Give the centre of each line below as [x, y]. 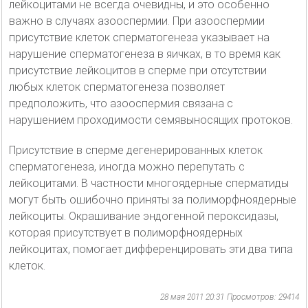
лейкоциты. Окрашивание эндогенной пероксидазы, [144, 216]
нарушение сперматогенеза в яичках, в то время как [145, 54]
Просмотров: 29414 [263, 297]
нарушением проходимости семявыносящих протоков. [151, 120]
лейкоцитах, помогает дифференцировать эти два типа [151, 249]
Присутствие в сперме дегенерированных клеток [136, 150]
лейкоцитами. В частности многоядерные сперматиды [149, 183]
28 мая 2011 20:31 [192, 297]
